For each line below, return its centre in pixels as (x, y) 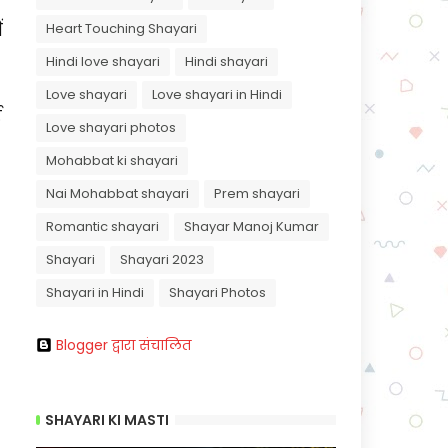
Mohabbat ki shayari (112, 160)
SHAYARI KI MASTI (107, 419)
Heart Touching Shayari (121, 28)
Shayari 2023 (162, 259)
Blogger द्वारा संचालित (123, 345)
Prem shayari (257, 193)
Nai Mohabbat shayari (117, 193)
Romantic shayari (102, 226)
